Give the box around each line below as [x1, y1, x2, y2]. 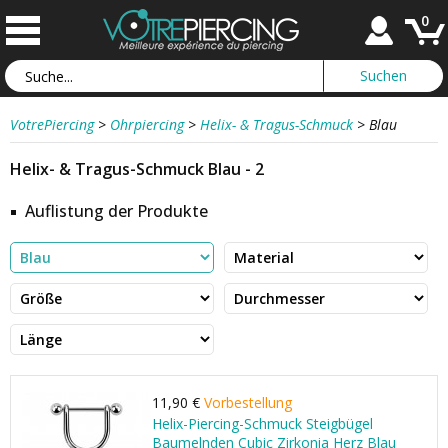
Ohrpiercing [110, 115, 184, 134]
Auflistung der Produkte [25, 200, 208, 222]
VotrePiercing [10, 115, 94, 134]
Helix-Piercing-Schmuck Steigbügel [152, 414, 373, 433]
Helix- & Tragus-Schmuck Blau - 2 [10, 158, 264, 180]
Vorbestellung [204, 393, 292, 412]
